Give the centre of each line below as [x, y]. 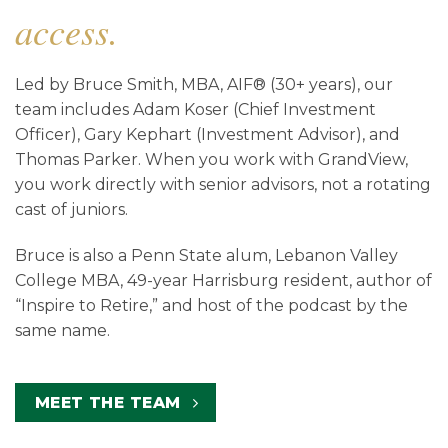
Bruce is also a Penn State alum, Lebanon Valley [206, 255]
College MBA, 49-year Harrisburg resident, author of [223, 280]
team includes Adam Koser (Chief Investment [195, 109]
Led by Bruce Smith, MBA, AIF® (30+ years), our [204, 84]
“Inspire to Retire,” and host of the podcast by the [211, 305]
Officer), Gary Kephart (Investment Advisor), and [207, 134]
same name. [62, 330]
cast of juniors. [71, 209]
